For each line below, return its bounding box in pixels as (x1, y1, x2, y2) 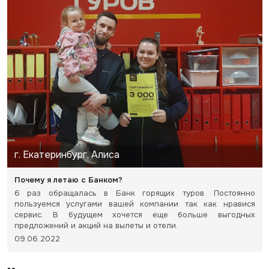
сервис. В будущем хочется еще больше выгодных (14, 210, 255, 220)
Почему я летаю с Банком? (14, 175, 122, 185)
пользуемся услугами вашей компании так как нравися (14, 199, 255, 209)
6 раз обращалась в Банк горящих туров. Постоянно (14, 188, 255, 198)
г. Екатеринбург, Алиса (14, 148, 119, 161)
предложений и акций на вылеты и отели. (14, 220, 180, 231)
